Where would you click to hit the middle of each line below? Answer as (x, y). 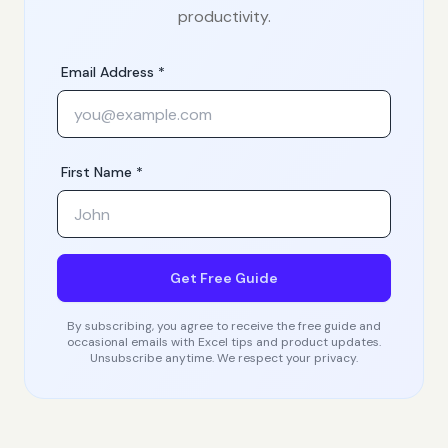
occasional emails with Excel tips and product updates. (224, 342)
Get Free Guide (224, 278)
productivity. (224, 16)
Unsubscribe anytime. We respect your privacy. (224, 358)
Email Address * (113, 72)
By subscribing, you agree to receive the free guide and (224, 326)
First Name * (102, 172)
